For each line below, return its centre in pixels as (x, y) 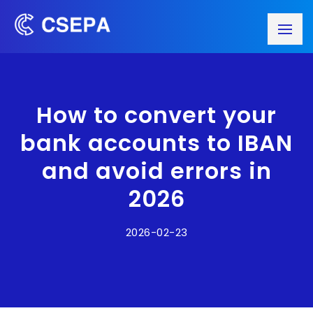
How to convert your (156, 115)
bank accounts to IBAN (156, 143)
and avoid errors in (156, 171)
